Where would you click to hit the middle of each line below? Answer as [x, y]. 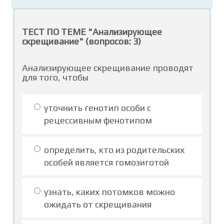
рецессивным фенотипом [98, 120]
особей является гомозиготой [106, 162]
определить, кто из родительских [114, 150]
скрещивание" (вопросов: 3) [82, 41]
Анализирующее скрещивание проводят [108, 68]
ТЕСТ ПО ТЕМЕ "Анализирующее [92, 32]
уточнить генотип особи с [97, 108]
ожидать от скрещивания [97, 204]
